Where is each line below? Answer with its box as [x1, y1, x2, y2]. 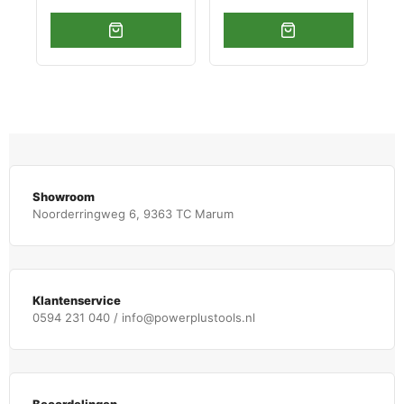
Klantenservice [32, 293, 121, 308]
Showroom [32, 189, 95, 205]
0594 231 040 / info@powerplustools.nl [32, 310, 255, 326]
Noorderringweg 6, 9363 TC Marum [32, 207, 234, 222]
